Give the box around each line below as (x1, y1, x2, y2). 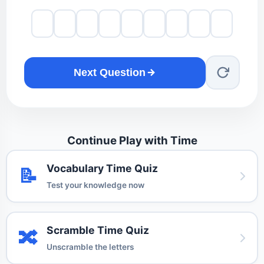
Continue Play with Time (67, 134, 197, 148)
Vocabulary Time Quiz (47, 162, 158, 175)
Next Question (74, 66, 146, 78)
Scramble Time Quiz (47, 224, 149, 237)
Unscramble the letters (47, 242, 134, 252)
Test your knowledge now (47, 180, 144, 190)
